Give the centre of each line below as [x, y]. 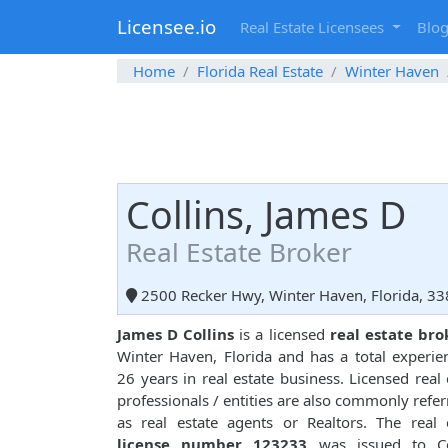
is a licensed [282, 334]
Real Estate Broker [239, 252]
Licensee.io [166, 27]
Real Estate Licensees [314, 27]
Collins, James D [266, 215]
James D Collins [176, 334]
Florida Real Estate [260, 71]
